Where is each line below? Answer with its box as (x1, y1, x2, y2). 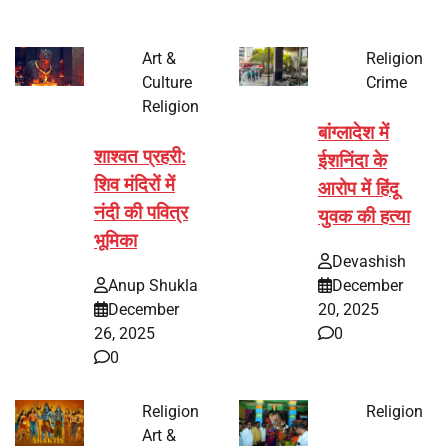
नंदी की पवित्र (94, 202, 188, 225)
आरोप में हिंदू (318, 178, 399, 201)
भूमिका (94, 230, 137, 253)
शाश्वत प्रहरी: (94, 146, 186, 169)
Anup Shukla (108, 275, 198, 295)
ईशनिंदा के (318, 150, 387, 173)
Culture (142, 73, 192, 93)
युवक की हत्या (318, 206, 410, 229)
